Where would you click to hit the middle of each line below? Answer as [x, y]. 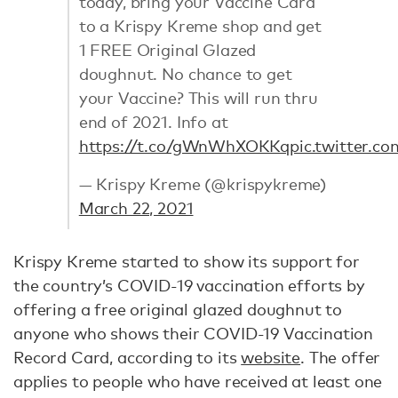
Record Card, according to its [127, 357]
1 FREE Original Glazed [167, 50]
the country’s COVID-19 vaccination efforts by [189, 285]
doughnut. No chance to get [185, 74]
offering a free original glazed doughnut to [178, 309]
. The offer [341, 357]
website [271, 357]
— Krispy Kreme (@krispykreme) [203, 184]
